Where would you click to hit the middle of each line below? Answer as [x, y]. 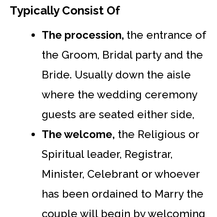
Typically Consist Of [65, 10]
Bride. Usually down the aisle [116, 74]
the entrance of [166, 35]
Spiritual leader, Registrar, [107, 154]
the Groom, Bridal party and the [122, 54]
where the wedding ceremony [119, 94]
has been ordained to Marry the [123, 194]
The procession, [84, 35]
